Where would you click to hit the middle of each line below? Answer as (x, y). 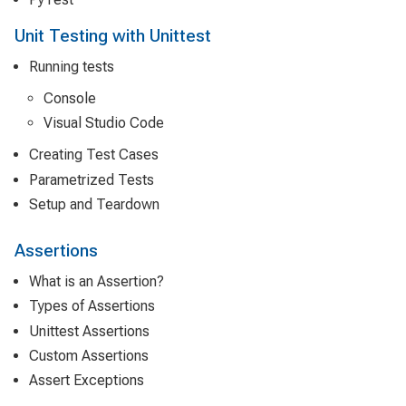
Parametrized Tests (92, 179)
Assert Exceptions (87, 380)
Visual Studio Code (104, 123)
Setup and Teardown (94, 204)
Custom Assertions (89, 355)
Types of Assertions (92, 306)
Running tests (72, 66)
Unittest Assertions (89, 331)
